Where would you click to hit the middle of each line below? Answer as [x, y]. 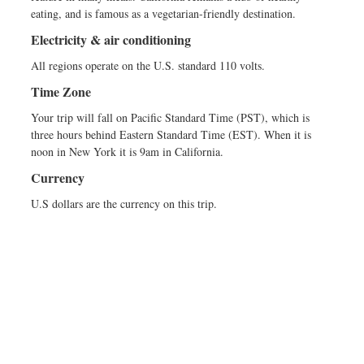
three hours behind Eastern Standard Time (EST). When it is [171, 134]
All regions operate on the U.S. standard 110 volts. [148, 65]
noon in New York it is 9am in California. [127, 152]
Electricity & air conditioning [111, 39]
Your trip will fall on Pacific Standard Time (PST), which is [170, 117]
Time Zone [61, 91]
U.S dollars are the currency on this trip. [124, 204]
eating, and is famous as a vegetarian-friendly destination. [163, 13]
